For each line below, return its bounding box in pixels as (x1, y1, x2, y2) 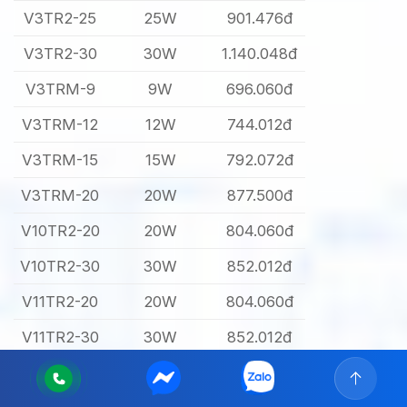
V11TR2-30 (21, 328, 99, 347)
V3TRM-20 (21, 186, 100, 205)
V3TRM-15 (22, 151, 99, 170)
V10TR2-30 (20, 257, 101, 276)
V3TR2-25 (24, 9, 97, 28)
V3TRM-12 (22, 115, 99, 134)
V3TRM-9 (25, 80, 95, 99)
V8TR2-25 (24, 363, 97, 382)
